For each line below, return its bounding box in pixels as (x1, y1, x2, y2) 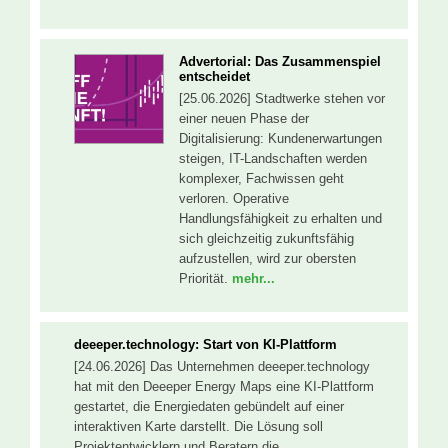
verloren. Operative (179, 190, 289, 206)
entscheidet (179, 68, 250, 84)
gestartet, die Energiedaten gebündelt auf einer (74, 399, 344, 415)
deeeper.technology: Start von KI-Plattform (74, 337, 337, 353)
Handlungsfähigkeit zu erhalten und (179, 210, 382, 226)
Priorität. (179, 270, 232, 286)
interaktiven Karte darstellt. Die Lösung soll (74, 419, 323, 435)
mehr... (232, 270, 275, 286)
